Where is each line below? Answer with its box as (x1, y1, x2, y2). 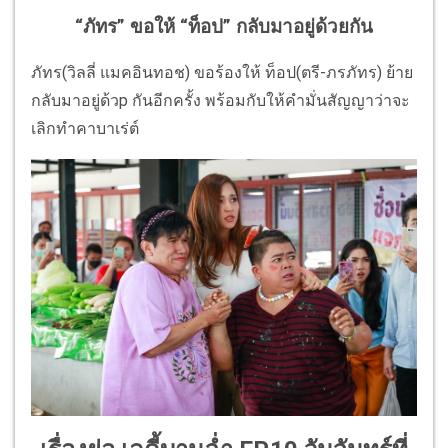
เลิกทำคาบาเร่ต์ (31, 119, 139, 139)
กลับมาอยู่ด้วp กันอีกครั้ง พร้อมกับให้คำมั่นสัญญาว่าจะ (31, 91, 410, 111)
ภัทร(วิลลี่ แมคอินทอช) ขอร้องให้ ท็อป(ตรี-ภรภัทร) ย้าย (31, 63, 413, 83)
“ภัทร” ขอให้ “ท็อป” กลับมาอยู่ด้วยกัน (75, 15, 373, 38)
